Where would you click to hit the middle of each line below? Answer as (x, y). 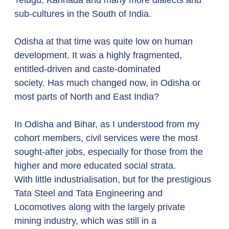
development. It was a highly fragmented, (99, 55)
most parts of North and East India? (88, 97)
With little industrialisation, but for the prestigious (114, 179)
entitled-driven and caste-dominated (89, 69)
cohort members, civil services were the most (107, 138)
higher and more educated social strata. (96, 166)
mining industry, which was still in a (87, 221)
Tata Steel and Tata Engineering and (90, 193)
